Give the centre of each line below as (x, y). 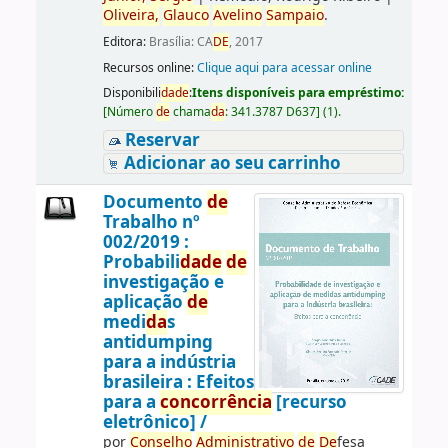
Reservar (162, 140)
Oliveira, (130, 15)
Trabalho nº (151, 222)
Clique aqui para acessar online (284, 67)
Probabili (141, 262)
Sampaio (294, 15)
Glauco (185, 15)
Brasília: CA (180, 42)
